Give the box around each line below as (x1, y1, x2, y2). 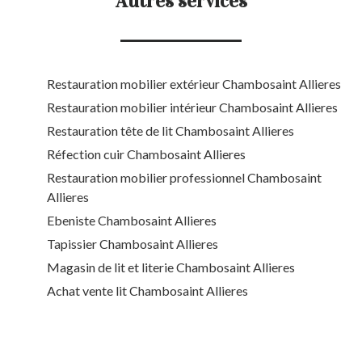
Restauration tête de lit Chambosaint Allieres (47, 122, 294, 138)
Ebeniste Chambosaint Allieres (47, 212, 217, 228)
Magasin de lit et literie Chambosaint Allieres (47, 259, 295, 275)
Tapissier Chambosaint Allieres (47, 235, 218, 251)
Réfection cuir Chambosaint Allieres (47, 145, 246, 162)
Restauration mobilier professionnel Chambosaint (47, 169, 322, 185)
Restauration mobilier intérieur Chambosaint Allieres (47, 99, 338, 115)
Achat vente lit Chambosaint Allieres (47, 282, 248, 298)
